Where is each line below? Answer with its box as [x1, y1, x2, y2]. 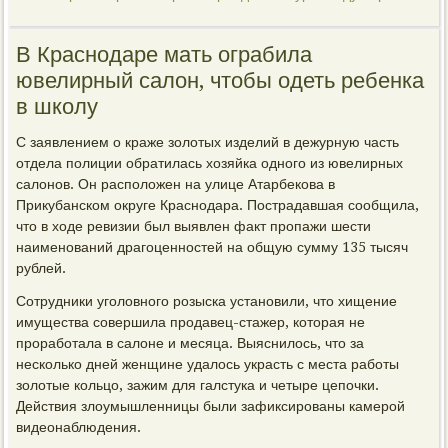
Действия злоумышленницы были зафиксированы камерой [16, 398, 406, 414]
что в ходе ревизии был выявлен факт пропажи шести [16, 218, 372, 234]
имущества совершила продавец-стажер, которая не [16, 314, 366, 330]
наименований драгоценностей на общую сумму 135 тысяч [16, 239, 409, 255]
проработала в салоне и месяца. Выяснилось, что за [16, 335, 365, 351]
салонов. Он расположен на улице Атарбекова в [16, 176, 336, 192]
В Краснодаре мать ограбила [16, 42, 313, 67]
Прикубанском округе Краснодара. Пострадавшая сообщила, [16, 197, 420, 213]
